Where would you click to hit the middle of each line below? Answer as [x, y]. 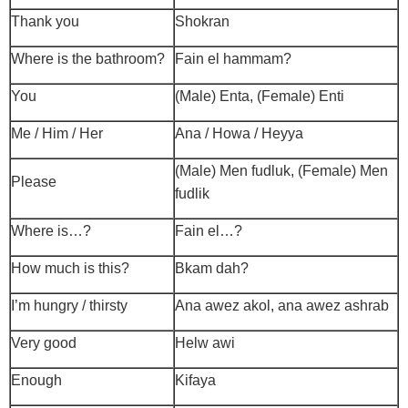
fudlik [194, 194]
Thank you [45, 22]
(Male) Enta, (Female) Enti [260, 97]
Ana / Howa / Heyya [239, 134]
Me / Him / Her [57, 134]
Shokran [202, 22]
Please [34, 182]
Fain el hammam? [233, 59]
